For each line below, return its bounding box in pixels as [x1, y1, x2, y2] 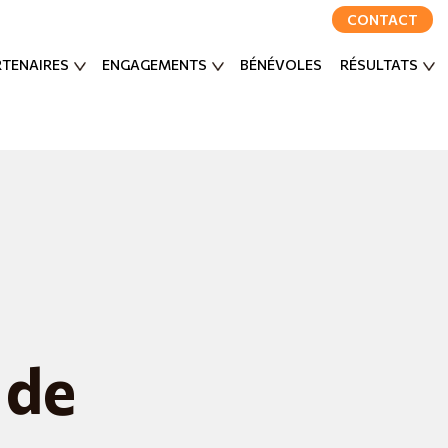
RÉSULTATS [340, 56, 418, 74]
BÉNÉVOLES [240, 56, 322, 74]
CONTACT [347, 11, 418, 29]
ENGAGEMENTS [102, 56, 207, 74]
